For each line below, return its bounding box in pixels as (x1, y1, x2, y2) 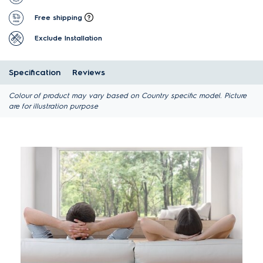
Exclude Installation (35, 33, 102, 42)
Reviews (72, 68, 105, 78)
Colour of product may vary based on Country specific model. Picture (9, 91, 247, 100)
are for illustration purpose (9, 102, 98, 111)
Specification (9, 68, 60, 78)
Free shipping (35, 13, 82, 22)
